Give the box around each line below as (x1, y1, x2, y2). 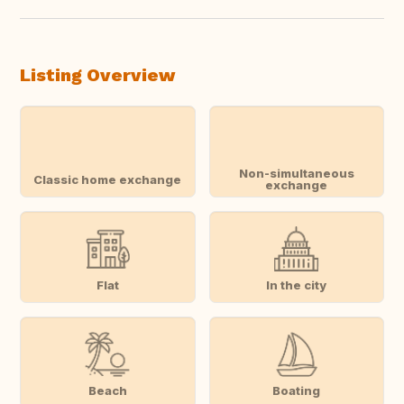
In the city (266, 277, 327, 292)
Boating (272, 382, 321, 398)
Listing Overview (20, 64, 175, 87)
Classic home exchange (33, 171, 182, 187)
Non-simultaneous (238, 166, 354, 181)
